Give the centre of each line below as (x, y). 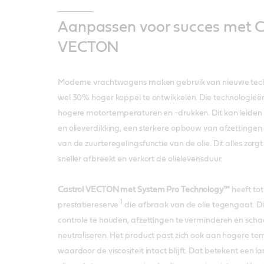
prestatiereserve (89, 205)
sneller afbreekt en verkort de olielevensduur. (140, 159)
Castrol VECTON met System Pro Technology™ (143, 189)
